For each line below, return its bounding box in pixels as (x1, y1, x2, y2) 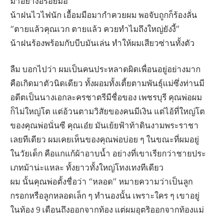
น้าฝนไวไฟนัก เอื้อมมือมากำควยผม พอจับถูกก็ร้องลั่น (10, 9, 198, 20)
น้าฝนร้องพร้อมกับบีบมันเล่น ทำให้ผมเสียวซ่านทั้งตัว (10, 37, 195, 48)
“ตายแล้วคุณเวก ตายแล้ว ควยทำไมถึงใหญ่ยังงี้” (10, 23, 180, 34)
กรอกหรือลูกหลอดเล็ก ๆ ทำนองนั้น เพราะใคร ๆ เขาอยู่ (10, 190, 200, 201)
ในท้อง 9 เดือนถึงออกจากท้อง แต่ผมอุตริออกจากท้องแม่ (10, 204, 204, 215)
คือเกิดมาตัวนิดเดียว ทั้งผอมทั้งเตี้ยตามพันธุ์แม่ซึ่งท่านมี (10, 78, 205, 89)
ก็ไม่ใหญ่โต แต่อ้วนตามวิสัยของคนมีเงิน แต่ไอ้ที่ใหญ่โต (10, 106, 205, 117)
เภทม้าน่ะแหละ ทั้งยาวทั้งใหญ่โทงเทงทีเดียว (10, 162, 164, 173)
